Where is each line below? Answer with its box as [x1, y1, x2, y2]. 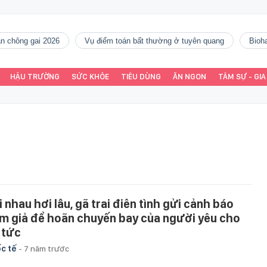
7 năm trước [24, 244, 69, 253]
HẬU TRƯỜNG [10, 72, 60, 81]
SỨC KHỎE [72, 72, 109, 81]
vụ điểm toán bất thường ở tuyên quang [90, 36, 224, 45]
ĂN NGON [173, 72, 206, 81]
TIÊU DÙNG [121, 72, 161, 81]
